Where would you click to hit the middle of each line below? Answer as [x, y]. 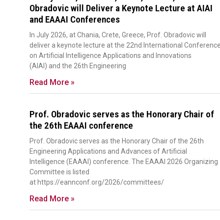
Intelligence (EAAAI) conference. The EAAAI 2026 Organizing [124, 162]
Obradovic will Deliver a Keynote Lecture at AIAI [121, 8]
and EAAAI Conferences [75, 20]
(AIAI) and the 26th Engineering [78, 66]
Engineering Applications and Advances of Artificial [108, 151]
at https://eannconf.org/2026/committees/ [97, 182]
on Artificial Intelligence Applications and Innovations [110, 56]
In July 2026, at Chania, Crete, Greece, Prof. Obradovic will [118, 35]
